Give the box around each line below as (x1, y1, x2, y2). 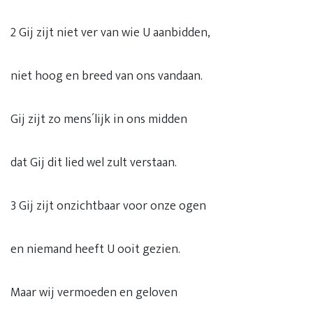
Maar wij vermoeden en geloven (10, 282, 177, 303)
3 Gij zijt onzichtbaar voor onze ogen (10, 196, 206, 217)
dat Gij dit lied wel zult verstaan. (10, 152, 177, 173)
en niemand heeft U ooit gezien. (10, 239, 180, 260)
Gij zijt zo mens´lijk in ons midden (10, 109, 187, 130)
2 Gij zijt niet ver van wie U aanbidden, (10, 22, 210, 43)
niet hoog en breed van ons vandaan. (10, 66, 203, 87)
